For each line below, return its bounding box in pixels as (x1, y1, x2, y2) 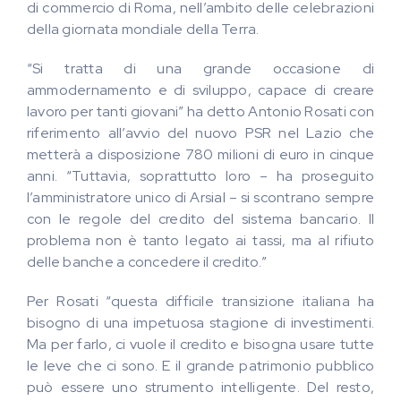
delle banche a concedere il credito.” (27, 252, 267, 271)
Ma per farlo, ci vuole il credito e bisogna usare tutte (27, 335, 374, 354)
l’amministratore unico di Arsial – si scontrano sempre (27, 188, 374, 207)
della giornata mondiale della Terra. (27, 20, 260, 38)
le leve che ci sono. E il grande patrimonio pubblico (27, 356, 374, 375)
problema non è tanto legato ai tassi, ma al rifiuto (27, 231, 374, 250)
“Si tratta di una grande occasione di (27, 59, 374, 78)
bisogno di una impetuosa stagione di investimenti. (27, 313, 374, 332)
